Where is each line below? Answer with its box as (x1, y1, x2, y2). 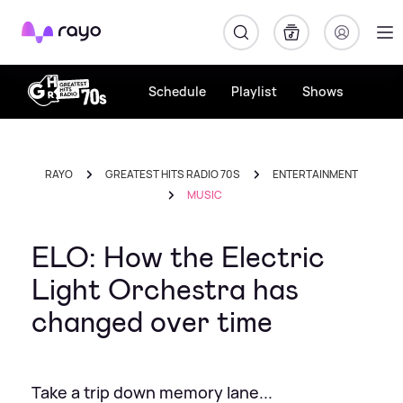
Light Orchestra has (31, 271, 299, 309)
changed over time (31, 303, 273, 341)
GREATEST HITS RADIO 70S (105, 166, 240, 182)
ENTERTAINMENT (273, 166, 358, 182)
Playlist (230, 83, 277, 100)
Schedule (148, 83, 206, 100)
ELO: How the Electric (31, 238, 325, 276)
